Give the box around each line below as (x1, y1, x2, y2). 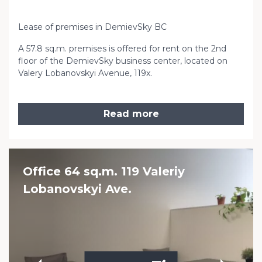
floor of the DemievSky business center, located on (18, 56, 227, 66)
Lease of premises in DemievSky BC (18, 22, 167, 32)
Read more (103, 108, 159, 119)
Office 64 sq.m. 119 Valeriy (23, 164, 185, 178)
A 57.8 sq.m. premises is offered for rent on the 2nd (18, 43, 226, 54)
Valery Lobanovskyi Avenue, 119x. (18, 68, 152, 78)
